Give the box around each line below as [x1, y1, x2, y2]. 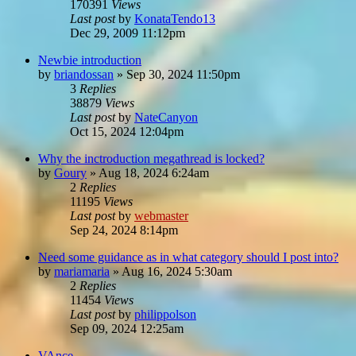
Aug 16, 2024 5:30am [122, 264, 232, 278]
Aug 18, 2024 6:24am [99, 165, 209, 180]
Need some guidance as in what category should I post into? [38, 250, 339, 264]
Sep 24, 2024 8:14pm [70, 222, 178, 237]
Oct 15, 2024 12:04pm [70, 124, 184, 138]
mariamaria [54, 264, 110, 278]
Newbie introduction [38, 52, 141, 67]
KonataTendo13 [134, 11, 215, 25]
